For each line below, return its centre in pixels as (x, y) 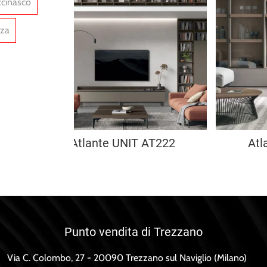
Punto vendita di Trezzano (133, 232)
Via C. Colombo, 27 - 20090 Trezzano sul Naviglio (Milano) (127, 258)
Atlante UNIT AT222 (122, 143)
